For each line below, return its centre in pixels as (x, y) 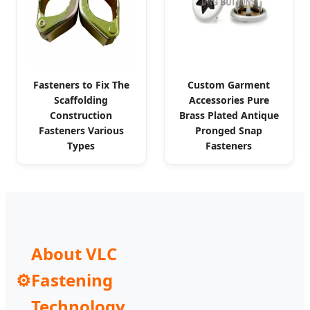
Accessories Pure (229, 100)
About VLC (74, 253)
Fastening (72, 280)
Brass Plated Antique (229, 115)
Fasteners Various (81, 130)
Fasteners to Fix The (81, 84)
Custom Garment (229, 84)
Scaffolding (81, 100)
